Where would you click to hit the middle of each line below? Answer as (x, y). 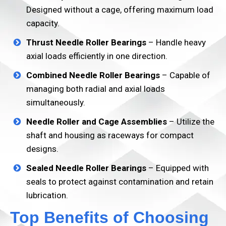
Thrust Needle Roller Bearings (86, 42)
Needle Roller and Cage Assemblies (97, 122)
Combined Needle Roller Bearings (93, 75)
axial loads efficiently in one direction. (97, 56)
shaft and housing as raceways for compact (110, 135)
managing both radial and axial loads (96, 89)
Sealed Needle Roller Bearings (86, 168)
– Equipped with (178, 168)
